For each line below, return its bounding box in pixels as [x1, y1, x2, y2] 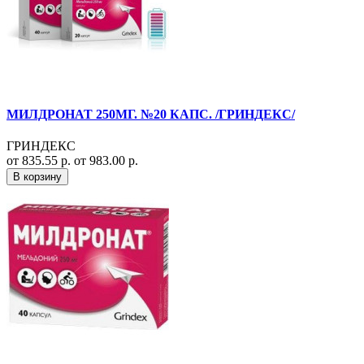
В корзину [13, 171, 62, 184]
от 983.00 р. [74, 154, 138, 168]
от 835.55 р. [6, 154, 74, 168]
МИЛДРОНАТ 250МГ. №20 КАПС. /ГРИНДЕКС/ [6, 107, 295, 122]
